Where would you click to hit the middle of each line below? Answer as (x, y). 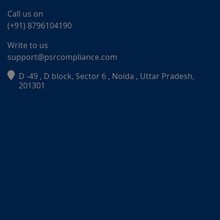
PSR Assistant (50, 78)
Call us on (25, 14)
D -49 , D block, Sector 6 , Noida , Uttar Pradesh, (107, 76)
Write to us (28, 45)
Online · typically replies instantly (76, 87)
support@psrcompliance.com (62, 57)
